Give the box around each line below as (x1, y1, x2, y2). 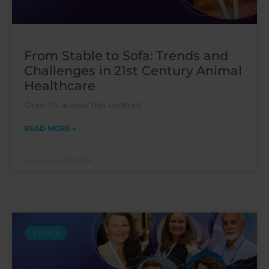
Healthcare (24, 78, 95, 94)
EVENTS (33, 228, 60, 237)
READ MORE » (24, 124, 76, 133)
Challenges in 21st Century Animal (24, 63, 242, 79)
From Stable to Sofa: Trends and (24, 48, 228, 64)
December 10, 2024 (24, 156, 92, 166)
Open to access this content (24, 100, 142, 111)
